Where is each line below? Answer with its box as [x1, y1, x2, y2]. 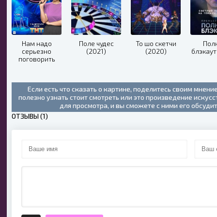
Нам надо [21, 39, 52, 47]
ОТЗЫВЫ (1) [12, 111, 48, 120]
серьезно [22, 46, 51, 55]
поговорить [18, 54, 55, 63]
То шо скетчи [135, 39, 176, 47]
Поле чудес [78, 39, 114, 47]
